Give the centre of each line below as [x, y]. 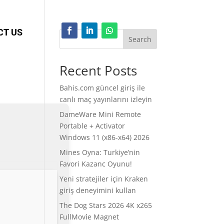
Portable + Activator [92, 126]
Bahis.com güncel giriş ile [102, 88]
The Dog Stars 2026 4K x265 [106, 205]
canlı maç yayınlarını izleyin [106, 99]
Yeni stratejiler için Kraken [104, 179]
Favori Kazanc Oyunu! [96, 164]
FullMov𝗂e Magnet [89, 217]
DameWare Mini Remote [100, 114]
